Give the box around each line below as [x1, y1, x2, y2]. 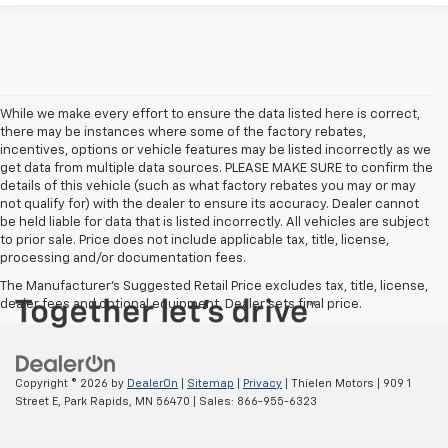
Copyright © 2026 [15, 378, 111, 389]
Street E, [15, 396, 61, 407]
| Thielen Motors [282, 378, 374, 389]
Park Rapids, [61, 396, 132, 407]
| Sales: [190, 396, 237, 407]
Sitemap [187, 378, 234, 389]
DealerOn [127, 378, 178, 389]
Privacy [243, 378, 282, 389]
